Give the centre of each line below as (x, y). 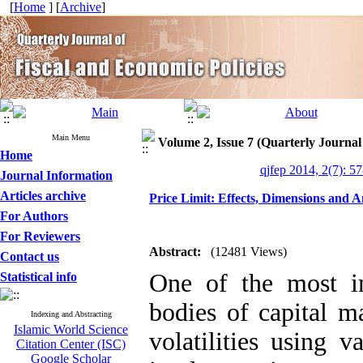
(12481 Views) (249, 252)
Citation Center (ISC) (71, 344)
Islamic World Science (71, 329)
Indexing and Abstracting (71, 314)
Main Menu (71, 137)
